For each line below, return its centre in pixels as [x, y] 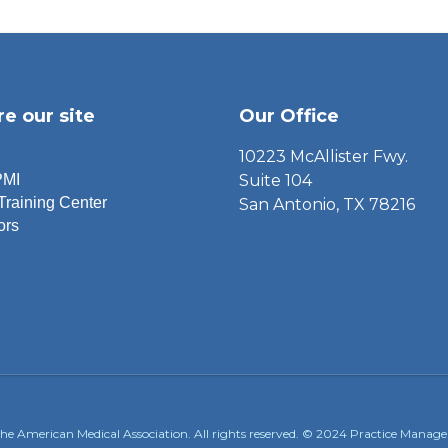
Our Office [288, 115]
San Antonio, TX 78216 [326, 204]
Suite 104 [275, 180]
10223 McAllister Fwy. [323, 156]
